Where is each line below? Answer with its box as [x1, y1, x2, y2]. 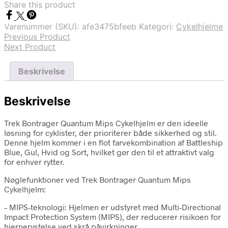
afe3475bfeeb [82, 21, 136, 32]
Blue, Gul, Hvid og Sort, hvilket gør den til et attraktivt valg [4, 147, 214, 157]
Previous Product [4, 32, 70, 42]
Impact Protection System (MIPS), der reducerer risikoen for [4, 212, 221, 222]
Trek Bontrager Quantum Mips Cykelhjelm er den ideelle [4, 118, 208, 128]
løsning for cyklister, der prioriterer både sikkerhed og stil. [4, 128, 217, 138]
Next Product [4, 42, 55, 52]
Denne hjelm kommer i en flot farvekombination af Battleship [4, 137, 223, 148]
